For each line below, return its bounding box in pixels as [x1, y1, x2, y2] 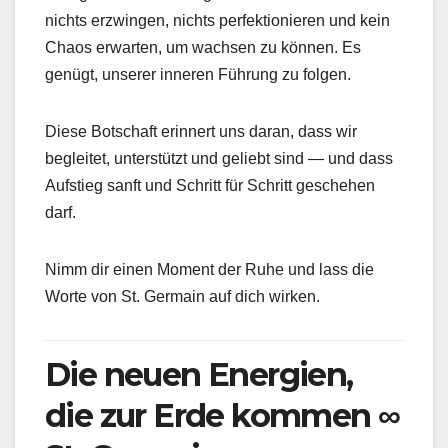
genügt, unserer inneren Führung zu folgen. [45, 66, 351, 84]
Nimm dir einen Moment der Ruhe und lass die [45, 261, 374, 279]
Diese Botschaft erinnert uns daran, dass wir [45, 123, 357, 141]
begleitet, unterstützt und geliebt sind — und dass [45, 150, 393, 168]
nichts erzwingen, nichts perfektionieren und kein [45, 12, 390, 30]
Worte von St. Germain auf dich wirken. [45, 288, 320, 306]
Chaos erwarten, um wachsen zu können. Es [45, 39, 361, 57]
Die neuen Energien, [45, 355, 353, 395]
